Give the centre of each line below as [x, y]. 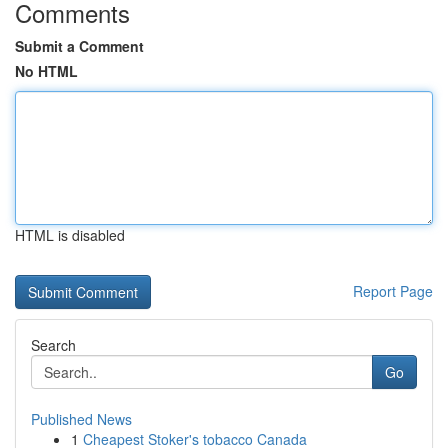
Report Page [393, 291]
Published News [81, 419]
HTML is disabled [70, 235]
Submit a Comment [79, 46]
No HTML [46, 71]
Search [53, 345]
